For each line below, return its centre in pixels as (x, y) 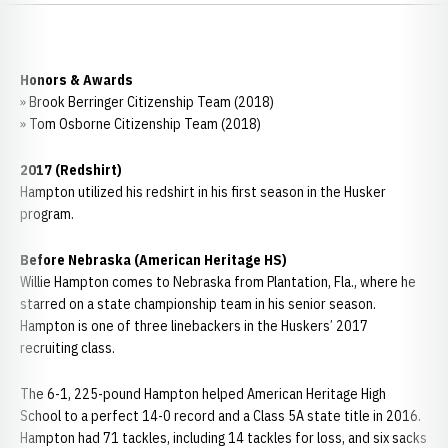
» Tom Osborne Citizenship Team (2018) (140, 124)
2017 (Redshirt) (71, 170)
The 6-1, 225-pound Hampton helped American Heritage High (203, 394)
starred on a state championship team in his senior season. (198, 304)
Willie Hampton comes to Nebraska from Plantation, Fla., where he (218, 282)
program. (47, 214)
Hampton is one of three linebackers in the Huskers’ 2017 (194, 326)
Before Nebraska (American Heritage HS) (153, 260)
